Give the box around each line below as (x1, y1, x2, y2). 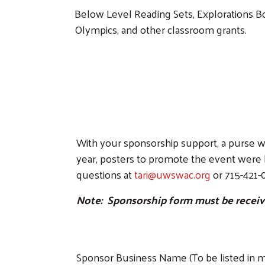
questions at (76, 164, 134, 185)
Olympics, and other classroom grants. (75, 20, 247, 40)
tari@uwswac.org (134, 164, 211, 185)
